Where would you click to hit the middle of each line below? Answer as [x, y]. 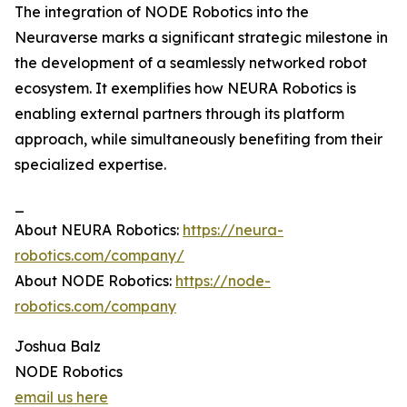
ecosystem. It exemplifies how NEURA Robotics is [185, 89]
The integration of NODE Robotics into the [162, 12]
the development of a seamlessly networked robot [191, 63]
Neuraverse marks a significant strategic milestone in [201, 38]
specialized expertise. [90, 165]
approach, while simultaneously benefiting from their [199, 139]
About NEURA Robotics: [99, 230]
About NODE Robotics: [95, 281]
